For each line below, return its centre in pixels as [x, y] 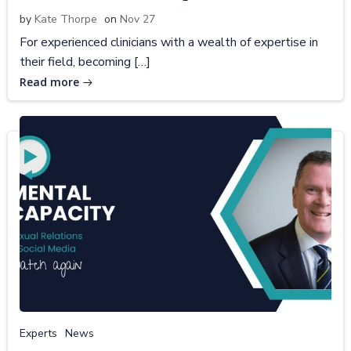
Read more [49, 81]
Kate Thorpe [66, 19]
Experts [38, 333]
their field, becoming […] [85, 62]
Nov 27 [138, 19]
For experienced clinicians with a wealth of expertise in [169, 42]
